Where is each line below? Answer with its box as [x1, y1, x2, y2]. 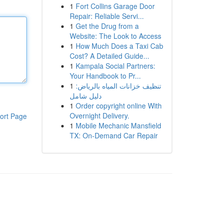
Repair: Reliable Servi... [69, 11, 144, 21]
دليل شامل [69, 91, 102, 101]
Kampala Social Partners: [75, 61, 155, 71]
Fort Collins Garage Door [75, 1, 155, 11]
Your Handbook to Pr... [69, 71, 141, 81]
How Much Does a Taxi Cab [75, 41, 163, 51]
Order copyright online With [75, 101, 162, 111]
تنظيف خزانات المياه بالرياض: [75, 81, 161, 91]
